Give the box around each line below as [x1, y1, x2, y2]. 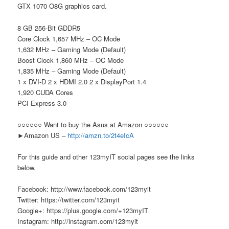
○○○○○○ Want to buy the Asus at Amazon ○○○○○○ [17, 119, 169, 129]
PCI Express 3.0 [17, 98, 67, 108]
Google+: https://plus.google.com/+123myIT [17, 205, 149, 215]
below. [17, 162, 36, 172]
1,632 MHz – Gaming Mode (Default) [17, 44, 126, 54]
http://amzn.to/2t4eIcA [67, 130, 134, 140]
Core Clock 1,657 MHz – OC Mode [17, 33, 121, 43]
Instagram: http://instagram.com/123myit [17, 216, 139, 226]
